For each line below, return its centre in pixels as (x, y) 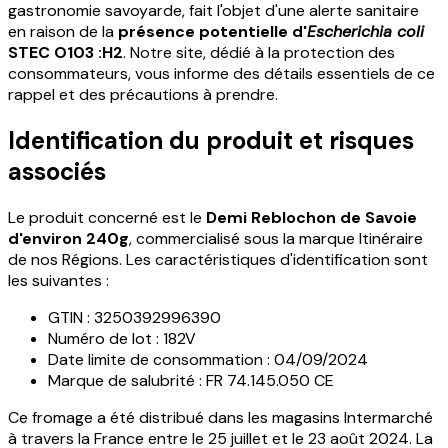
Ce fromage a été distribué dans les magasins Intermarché (220, 417)
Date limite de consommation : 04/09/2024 (208, 359)
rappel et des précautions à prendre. (143, 94)
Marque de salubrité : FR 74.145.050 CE (191, 380)
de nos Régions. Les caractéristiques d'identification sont (218, 259)
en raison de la (63, 31)
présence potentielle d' (212, 31)
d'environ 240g (68, 238)
